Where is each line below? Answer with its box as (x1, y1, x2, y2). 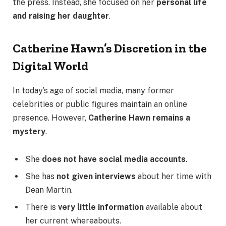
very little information (58, 202, 144, 212)
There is (25, 202, 58, 212)
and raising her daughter (13, 11, 109, 21)
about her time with (136, 172, 211, 182)
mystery (13, 126, 45, 136)
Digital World (13, 58, 89, 73)
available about (144, 202, 202, 212)
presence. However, (13, 112, 88, 123)
